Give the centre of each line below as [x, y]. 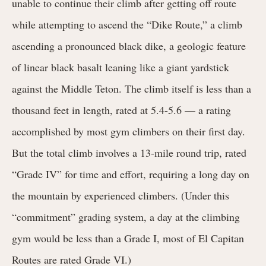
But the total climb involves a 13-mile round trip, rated [129, 152]
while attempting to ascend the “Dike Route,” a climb [127, 24]
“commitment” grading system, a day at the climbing [126, 216]
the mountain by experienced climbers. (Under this [121, 195]
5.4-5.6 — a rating [191, 110]
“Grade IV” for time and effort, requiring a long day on [131, 174]
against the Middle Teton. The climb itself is [109, 88]
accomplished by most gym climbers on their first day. [129, 131]
